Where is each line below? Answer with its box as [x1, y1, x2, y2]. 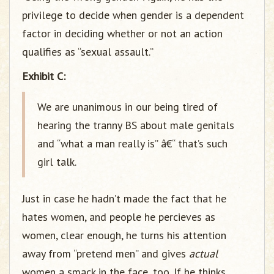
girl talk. [37, 155, 76, 169]
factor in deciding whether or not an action [22, 26, 223, 40]
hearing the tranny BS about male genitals [37, 118, 234, 132]
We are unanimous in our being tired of [37, 100, 218, 114]
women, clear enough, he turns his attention [22, 228, 226, 242]
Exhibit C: [22, 69, 65, 83]
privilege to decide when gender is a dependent [22, 8, 244, 22]
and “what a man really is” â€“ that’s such [37, 136, 228, 150]
